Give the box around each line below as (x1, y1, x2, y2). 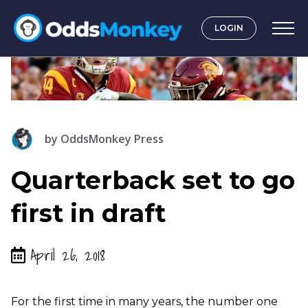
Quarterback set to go (11, 165, 295, 196)
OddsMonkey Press (58, 131, 164, 147)
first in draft (11, 198, 166, 229)
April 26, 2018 (31, 243, 105, 267)
